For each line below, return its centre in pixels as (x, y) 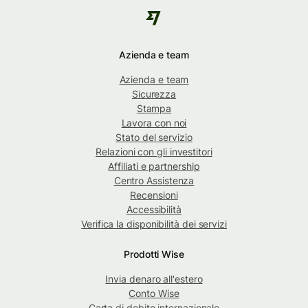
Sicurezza (154, 93)
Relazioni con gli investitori (154, 151)
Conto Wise (154, 293)
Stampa (154, 108)
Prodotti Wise (154, 254)
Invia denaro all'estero (154, 278)
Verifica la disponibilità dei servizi (154, 223)
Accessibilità (154, 209)
